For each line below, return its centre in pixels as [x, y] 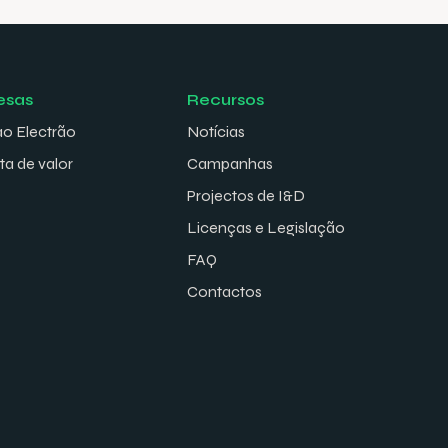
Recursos [225, 100]
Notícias [216, 132]
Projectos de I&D [246, 196]
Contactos [224, 292]
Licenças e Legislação [266, 228]
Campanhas [230, 164]
